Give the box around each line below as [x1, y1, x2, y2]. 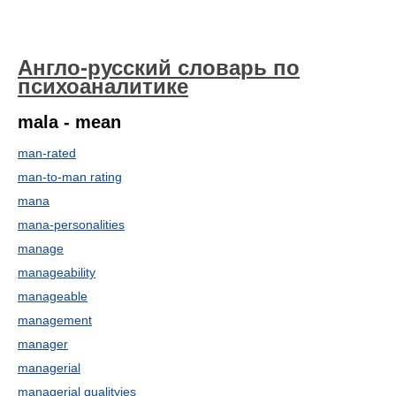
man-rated [18, 146, 76, 160]
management [18, 313, 92, 327]
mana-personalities [18, 217, 125, 232]
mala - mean [18, 112, 121, 132]
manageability [18, 265, 95, 279]
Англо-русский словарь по [18, 56, 300, 80]
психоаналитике [18, 74, 188, 98]
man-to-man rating [18, 170, 122, 184]
